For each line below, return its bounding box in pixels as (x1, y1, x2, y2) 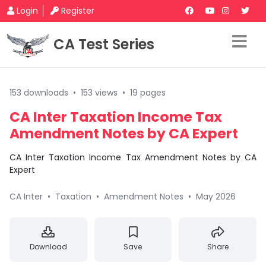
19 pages (130, 87, 166, 99)
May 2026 (196, 191, 236, 202)
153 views (81, 87, 118, 99)
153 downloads (9, 87, 68, 99)
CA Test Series (53, 34, 154, 54)
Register (61, 5, 94, 17)
